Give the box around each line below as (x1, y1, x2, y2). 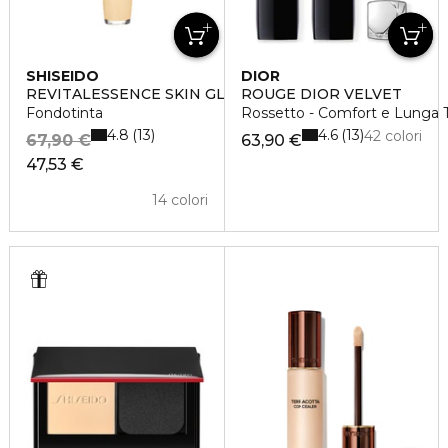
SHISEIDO (26, 67, 99, 85)
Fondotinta (26, 104, 103, 122)
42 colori (363, 127, 422, 145)
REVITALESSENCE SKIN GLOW (26, 85, 253, 103)
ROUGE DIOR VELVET (240, 85, 402, 103)
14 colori (151, 191, 208, 209)
